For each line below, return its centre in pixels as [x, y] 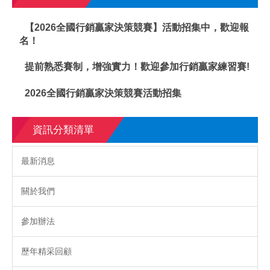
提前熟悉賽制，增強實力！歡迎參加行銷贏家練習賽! [137, 67]
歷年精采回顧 [46, 251]
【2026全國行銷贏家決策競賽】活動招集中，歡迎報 [137, 27]
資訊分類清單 [63, 130]
